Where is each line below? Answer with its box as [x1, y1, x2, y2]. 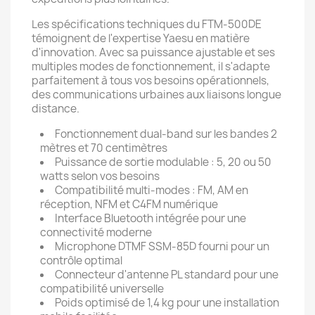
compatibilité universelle [40, 281, 164, 296]
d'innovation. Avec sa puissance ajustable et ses [32, 45, 275, 60]
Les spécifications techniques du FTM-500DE [32, 17, 262, 32]
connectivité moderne [40, 225, 152, 240]
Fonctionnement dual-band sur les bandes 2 [55, 127, 277, 141]
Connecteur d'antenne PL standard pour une [55, 267, 278, 282]
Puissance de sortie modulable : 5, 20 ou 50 [55, 155, 271, 169]
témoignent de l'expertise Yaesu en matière [32, 31, 250, 46]
